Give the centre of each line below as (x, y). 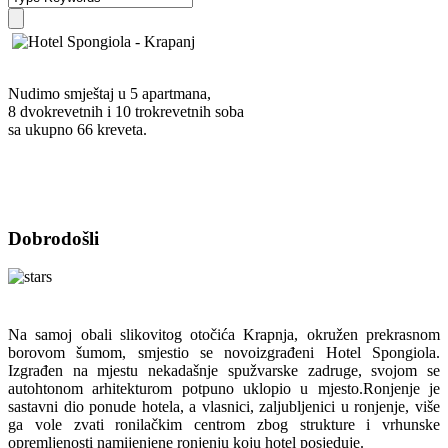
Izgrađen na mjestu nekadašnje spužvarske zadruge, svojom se (224, 371)
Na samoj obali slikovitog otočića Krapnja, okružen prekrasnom (224, 335)
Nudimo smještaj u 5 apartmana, (109, 93)
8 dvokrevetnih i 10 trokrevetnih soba (126, 111)
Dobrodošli (53, 238)
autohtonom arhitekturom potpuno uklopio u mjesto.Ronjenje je (224, 389)
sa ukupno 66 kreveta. (77, 129)
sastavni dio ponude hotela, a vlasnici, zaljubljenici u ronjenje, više (224, 407)
